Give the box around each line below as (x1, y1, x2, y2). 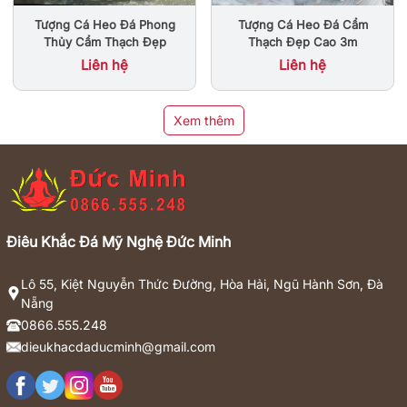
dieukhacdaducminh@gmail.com (21, 339, 215, 355)
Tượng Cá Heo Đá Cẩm (237, 16, 368, 32)
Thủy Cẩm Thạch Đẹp (43, 35, 166, 50)
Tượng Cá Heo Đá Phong (34, 17, 175, 33)
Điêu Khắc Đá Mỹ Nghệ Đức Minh (6, 233, 231, 252)
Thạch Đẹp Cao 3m (248, 34, 357, 49)
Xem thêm (173, 113, 234, 129)
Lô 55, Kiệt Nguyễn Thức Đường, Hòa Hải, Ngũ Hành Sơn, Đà (21, 276, 383, 293)
